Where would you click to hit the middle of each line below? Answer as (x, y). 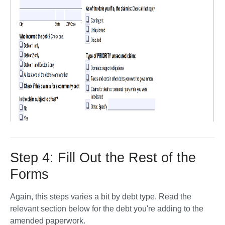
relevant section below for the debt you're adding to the (107, 209)
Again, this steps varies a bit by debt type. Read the (101, 197)
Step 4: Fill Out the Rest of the (103, 158)
